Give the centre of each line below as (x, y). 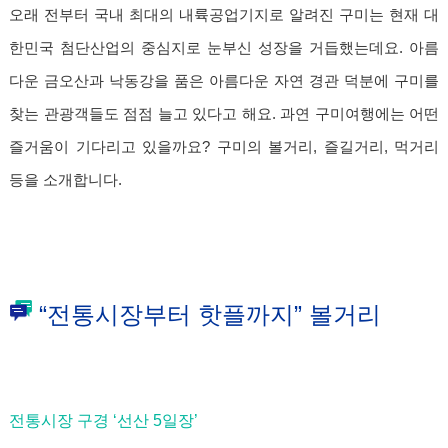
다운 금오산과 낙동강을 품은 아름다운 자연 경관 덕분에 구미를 (224, 80)
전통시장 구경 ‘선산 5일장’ (103, 420)
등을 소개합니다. (65, 179)
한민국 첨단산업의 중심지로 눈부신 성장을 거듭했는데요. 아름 (224, 47)
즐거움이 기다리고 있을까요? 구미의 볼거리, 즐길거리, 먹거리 (224, 146)
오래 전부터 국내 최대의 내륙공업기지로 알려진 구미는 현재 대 (224, 14)
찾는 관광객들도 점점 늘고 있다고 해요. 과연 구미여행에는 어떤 (224, 113)
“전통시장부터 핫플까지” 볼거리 (210, 314)
